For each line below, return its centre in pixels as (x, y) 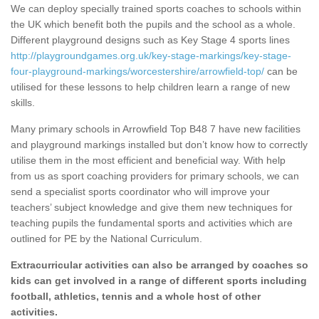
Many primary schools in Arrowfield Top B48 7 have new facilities (156, 129)
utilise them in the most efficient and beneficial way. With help (148, 161)
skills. (23, 103)
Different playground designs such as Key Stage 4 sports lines (150, 40)
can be (281, 72)
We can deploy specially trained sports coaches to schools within (156, 9)
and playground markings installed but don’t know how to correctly (159, 145)
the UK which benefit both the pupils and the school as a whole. (153, 25)
